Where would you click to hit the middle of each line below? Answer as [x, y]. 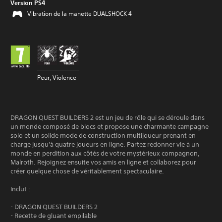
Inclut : [20, 189]
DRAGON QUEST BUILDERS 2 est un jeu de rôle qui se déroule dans [108, 118]
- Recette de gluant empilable [54, 216]
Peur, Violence [57, 78]
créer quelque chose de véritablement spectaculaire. [87, 171]
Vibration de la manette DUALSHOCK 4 [80, 14]
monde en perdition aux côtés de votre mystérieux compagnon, [105, 153]
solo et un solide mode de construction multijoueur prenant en [103, 136]
